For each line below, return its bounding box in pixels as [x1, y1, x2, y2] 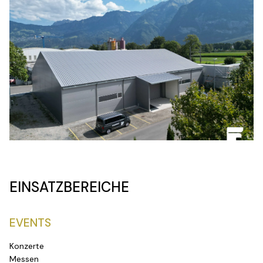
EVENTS [9, 215, 51, 230]
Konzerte [9, 240, 44, 251]
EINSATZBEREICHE [9, 177, 129, 196]
